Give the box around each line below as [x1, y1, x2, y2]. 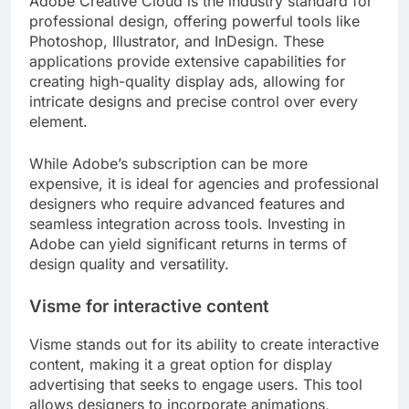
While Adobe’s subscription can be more [29, 154, 308, 173]
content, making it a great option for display [29, 354, 332, 373]
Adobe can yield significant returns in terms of [29, 235, 347, 254]
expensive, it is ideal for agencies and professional [29, 174, 379, 194]
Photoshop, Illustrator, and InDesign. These [29, 32, 324, 51]
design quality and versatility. [29, 255, 229, 274]
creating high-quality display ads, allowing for [29, 72, 345, 91]
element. [29, 112, 88, 131]
